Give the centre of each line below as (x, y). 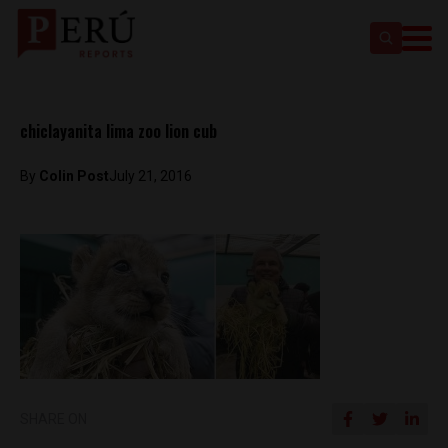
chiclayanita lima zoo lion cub (118, 131)
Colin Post (74, 176)
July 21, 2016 (150, 176)
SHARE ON (53, 419)
